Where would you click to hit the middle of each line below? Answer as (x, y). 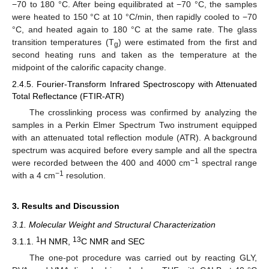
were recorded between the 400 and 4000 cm (101, 163)
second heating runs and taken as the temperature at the (134, 54)
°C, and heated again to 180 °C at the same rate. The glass (134, 29)
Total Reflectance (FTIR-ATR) (68, 96)
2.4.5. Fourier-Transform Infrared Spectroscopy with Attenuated (134, 84)
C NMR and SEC (113, 242)
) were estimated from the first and (187, 42)
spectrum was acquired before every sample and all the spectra (134, 150)
